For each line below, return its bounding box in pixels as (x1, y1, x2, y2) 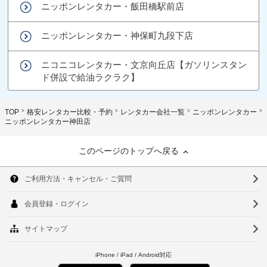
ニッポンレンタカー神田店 (5, 117, 91, 126)
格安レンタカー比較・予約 (27, 107, 113, 116)
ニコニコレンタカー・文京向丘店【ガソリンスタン (41, 59, 247, 70)
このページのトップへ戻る (79, 145, 179, 156)
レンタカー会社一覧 (120, 107, 185, 116)
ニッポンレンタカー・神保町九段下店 (41, 30, 194, 41)
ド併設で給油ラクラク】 (41, 72, 140, 82)
